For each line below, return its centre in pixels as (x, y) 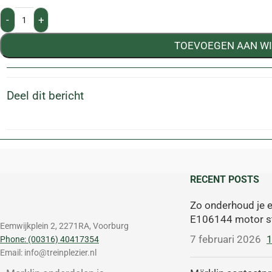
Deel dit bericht (45, 96)
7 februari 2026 (225, 239)
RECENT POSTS (224, 179)
